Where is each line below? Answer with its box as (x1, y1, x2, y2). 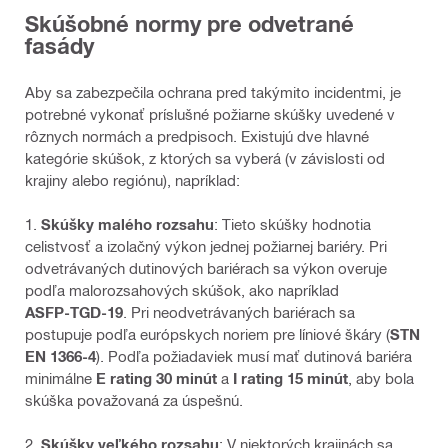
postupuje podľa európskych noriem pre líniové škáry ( (25, 325, 390, 344)
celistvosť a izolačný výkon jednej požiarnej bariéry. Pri (25, 237, 387, 256)
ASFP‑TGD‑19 (25, 303, 123, 322)
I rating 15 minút (233, 369, 348, 388)
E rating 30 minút (96, 369, 217, 388)
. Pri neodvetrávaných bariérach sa (123, 303, 355, 322)
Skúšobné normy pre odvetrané (25, 10, 354, 37)
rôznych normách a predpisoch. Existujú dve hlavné (25, 127, 369, 146)
